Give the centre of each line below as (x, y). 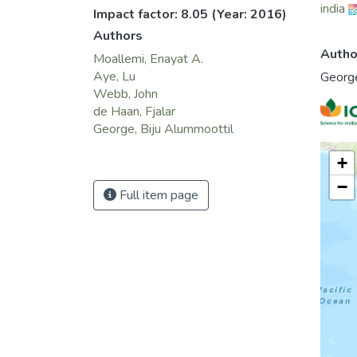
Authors (118, 35)
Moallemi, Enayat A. (148, 59)
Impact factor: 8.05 (152, 14)
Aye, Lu (114, 76)
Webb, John (126, 94)
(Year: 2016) (249, 14)
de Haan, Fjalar (134, 111)
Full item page (157, 195)
